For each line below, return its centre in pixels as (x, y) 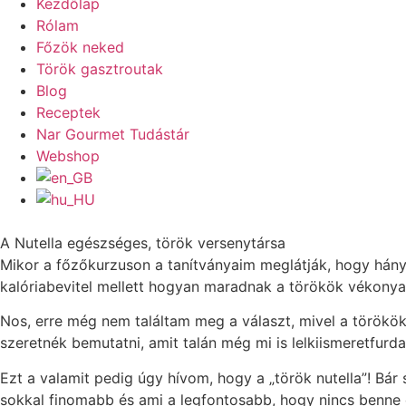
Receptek (68, 112)
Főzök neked (80, 47)
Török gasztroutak (100, 69)
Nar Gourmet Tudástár (113, 134)
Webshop (68, 156)
